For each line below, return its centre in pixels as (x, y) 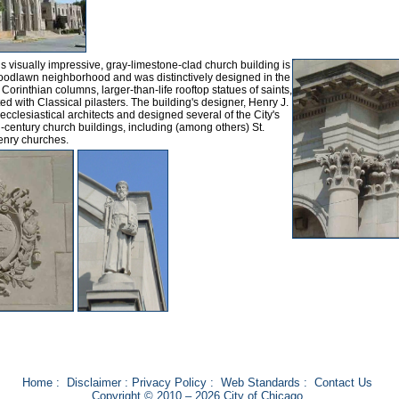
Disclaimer (94, 383)
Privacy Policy (169, 383)
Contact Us (343, 383)
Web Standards (260, 383)
